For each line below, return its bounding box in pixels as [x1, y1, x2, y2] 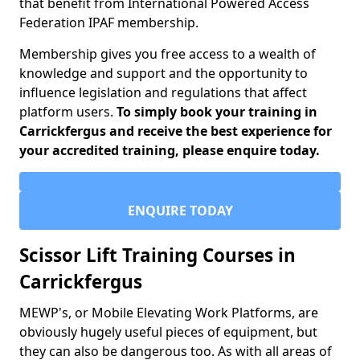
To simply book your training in [117, 103, 317, 121]
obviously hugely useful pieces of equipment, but [19, 323, 317, 341]
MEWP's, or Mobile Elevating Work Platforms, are [19, 304, 318, 321]
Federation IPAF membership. [19, 14, 198, 31]
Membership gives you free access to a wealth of [19, 45, 316, 63]
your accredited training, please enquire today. [19, 141, 320, 159]
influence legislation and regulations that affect [19, 84, 307, 101]
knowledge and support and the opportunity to [19, 64, 308, 82]
